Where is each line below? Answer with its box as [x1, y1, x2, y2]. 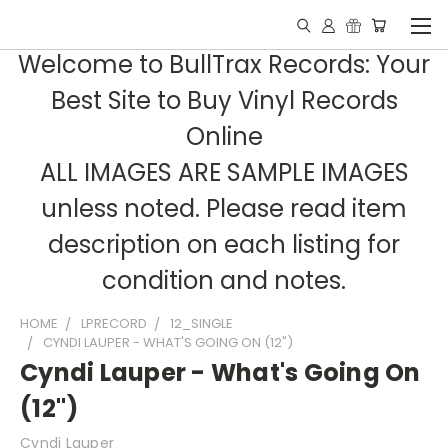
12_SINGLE [170, 314, 233, 333]
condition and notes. [102, 264, 346, 297]
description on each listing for [48, 228, 400, 261]
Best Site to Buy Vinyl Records [50, 84, 398, 117]
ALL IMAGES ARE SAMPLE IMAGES [39, 156, 409, 189]
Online [185, 120, 263, 153]
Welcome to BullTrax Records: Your [18, 48, 430, 81]
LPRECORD [81, 314, 147, 333]
